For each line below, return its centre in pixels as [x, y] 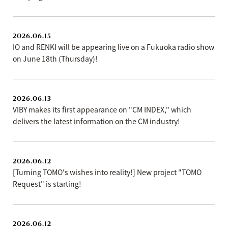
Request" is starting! [47, 184]
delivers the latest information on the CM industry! [96, 121]
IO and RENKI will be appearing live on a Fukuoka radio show [113, 47]
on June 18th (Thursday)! [55, 59]
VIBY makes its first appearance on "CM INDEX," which [102, 109]
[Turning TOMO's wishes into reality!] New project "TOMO [107, 172]
